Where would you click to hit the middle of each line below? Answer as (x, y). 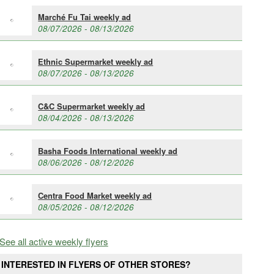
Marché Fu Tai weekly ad (85, 17)
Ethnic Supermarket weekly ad (96, 61)
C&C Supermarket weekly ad (92, 106)
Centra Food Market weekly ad (95, 195)
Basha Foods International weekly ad (108, 150)
